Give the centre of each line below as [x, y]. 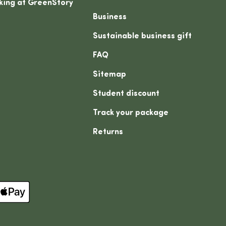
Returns [108, 132]
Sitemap [110, 75]
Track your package [131, 113]
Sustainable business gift [143, 37]
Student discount [126, 94]
